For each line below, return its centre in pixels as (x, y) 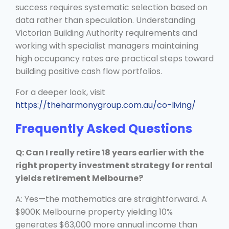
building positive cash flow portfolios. (89, 71)
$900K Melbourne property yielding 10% (94, 212)
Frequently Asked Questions (104, 128)
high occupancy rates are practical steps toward (114, 58)
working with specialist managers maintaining (107, 45)
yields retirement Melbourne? (79, 178)
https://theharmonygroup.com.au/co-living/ (106, 105)
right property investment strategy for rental (114, 165)
